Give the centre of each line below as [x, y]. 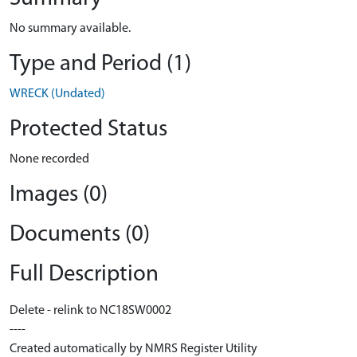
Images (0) [59, 195]
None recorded [49, 159]
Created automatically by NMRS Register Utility [133, 349]
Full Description [84, 275]
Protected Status [88, 129]
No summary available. [70, 29]
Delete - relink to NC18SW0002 [90, 311]
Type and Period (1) [100, 64]
